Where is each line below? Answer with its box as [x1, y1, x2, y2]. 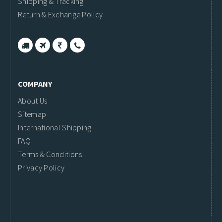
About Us [18, 96, 48, 106]
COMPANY [18, 79, 52, 89]
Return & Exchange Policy [18, 9, 103, 19]
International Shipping [18, 122, 92, 132]
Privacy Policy [18, 163, 65, 172]
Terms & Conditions [18, 149, 82, 159]
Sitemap [18, 109, 47, 119]
